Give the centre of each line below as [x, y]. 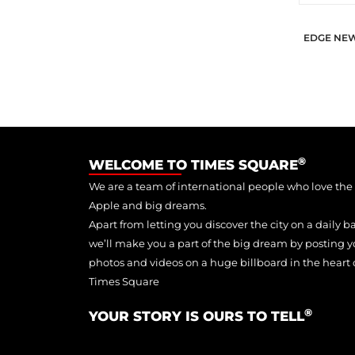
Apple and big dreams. [148, 205]
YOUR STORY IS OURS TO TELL [197, 316]
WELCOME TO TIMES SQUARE [193, 164]
